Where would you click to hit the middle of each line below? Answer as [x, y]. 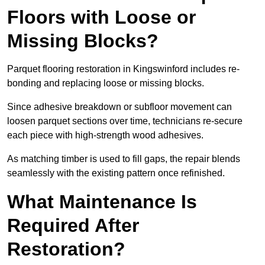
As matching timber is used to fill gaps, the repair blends [124, 159]
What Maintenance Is [102, 202]
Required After [73, 226]
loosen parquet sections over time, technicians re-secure [125, 121]
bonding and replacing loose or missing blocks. [107, 83]
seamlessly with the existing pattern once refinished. [116, 173]
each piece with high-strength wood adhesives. [106, 135]
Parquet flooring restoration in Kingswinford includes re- [123, 69]
